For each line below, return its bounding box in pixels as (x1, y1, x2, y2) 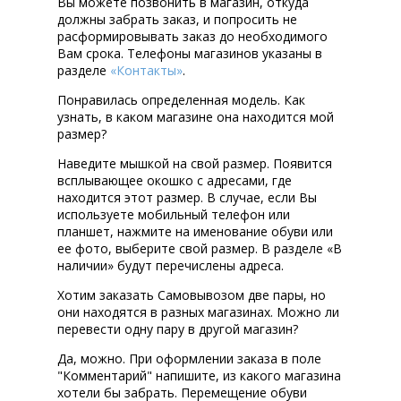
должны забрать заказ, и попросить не (57, 11, 297, 29)
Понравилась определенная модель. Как (57, 91, 305, 109)
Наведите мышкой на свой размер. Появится (57, 155, 332, 173)
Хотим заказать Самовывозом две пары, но (57, 286, 326, 304)
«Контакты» (110, 62, 183, 80)
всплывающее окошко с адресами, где (57, 172, 292, 190)
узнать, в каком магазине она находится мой (57, 108, 334, 126)
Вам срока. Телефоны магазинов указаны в (57, 45, 322, 63)
